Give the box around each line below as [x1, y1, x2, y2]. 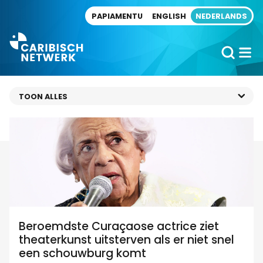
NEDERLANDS [195, 11, 247, 21]
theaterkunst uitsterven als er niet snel [19, 232, 234, 248]
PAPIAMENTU [92, 11, 143, 21]
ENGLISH [152, 11, 186, 21]
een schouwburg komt [19, 245, 146, 262]
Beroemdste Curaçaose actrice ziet [19, 218, 219, 235]
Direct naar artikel [9, 6, 73, 17]
